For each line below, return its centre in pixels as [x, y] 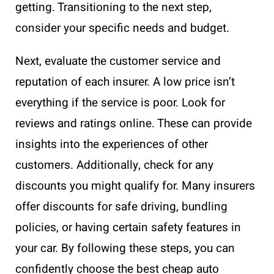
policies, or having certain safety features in [128, 227]
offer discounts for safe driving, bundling [121, 206]
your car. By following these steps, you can [125, 248]
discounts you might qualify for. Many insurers [135, 186]
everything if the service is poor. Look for [120, 102]
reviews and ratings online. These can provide [134, 123]
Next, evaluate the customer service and [118, 61]
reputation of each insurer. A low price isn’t [125, 82]
